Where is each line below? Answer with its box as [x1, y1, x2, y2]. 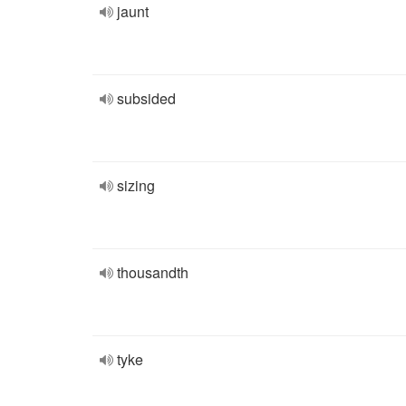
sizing [117, 175, 155, 196]
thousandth [117, 262, 188, 283]
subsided [117, 88, 176, 109]
